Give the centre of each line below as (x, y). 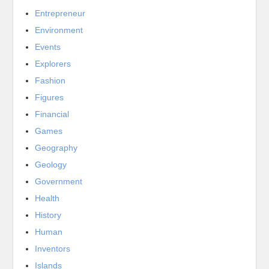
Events (48, 47)
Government (59, 181)
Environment (59, 30)
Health (47, 198)
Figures (50, 97)
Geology (51, 165)
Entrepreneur (60, 13)
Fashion (50, 80)
